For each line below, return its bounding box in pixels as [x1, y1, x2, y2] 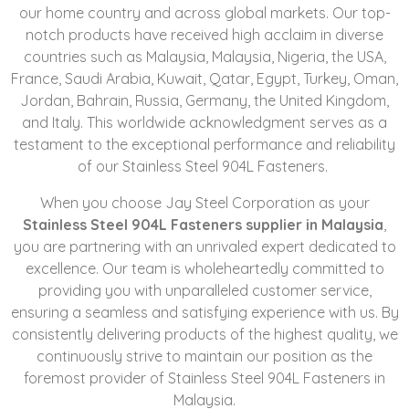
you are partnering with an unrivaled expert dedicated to [13, 236, 396, 256]
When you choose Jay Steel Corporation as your [39, 193, 370, 212]
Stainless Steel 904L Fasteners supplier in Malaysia [23, 215, 383, 234]
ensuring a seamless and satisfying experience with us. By [10, 302, 399, 321]
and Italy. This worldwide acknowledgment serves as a [22, 112, 387, 131]
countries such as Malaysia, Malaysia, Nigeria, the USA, [23, 47, 386, 66]
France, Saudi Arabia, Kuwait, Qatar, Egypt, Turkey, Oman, [11, 68, 398, 88]
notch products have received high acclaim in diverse [26, 25, 383, 44]
